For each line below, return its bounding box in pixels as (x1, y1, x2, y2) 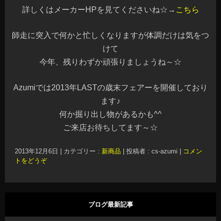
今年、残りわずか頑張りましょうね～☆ (39, 58, 182, 66)
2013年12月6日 (15, 147, 58, 155)
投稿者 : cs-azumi (126, 147, 180, 155)
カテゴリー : (64, 147, 102, 155)
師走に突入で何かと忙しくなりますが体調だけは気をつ (12, 31, 209, 39)
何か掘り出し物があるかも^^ (59, 110, 162, 118)
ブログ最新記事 (88, 201, 133, 208)
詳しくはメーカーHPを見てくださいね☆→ (22, 5, 176, 14)
